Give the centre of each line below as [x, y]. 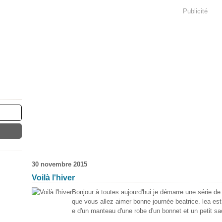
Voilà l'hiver [53, 178]
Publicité [195, 11]
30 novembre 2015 [59, 164]
